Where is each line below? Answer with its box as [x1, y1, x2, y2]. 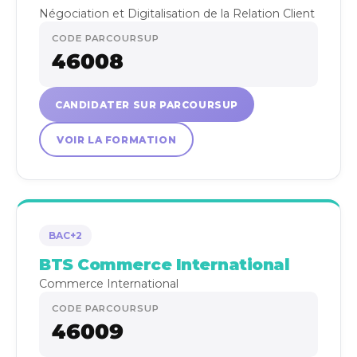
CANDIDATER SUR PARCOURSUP [55, 98, 238, 111]
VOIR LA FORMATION [57, 133, 177, 146]
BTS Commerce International [39, 255, 289, 274]
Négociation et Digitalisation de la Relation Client [39, 6, 315, 21]
